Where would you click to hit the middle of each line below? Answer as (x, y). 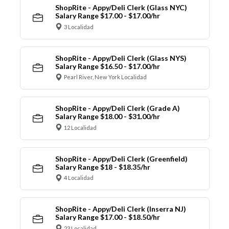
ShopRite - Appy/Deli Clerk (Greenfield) (121, 158)
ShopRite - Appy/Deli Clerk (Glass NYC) (121, 8)
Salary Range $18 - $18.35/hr (102, 167)
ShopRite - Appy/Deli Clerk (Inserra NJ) (120, 209)
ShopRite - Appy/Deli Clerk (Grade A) (117, 108)
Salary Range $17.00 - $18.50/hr (107, 217)
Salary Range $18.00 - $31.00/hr (107, 117)
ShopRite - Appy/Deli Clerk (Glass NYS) (121, 58)
